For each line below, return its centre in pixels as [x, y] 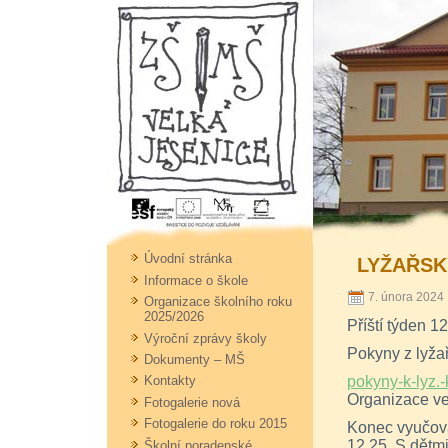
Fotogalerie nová [192, 402]
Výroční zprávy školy [205, 338]
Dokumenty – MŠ [194, 359]
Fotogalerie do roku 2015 [215, 424]
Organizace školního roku [218, 302]
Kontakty [170, 381]
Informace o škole [196, 280]
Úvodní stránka [188, 259]
